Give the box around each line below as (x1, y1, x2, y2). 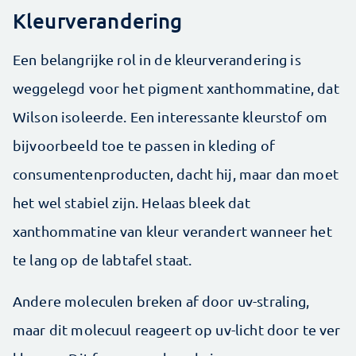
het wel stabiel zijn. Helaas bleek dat (13, 194, 250, 211)
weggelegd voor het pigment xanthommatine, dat (13, 79, 339, 96)
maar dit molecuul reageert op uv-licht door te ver (13, 321, 341, 338)
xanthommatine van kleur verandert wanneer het (13, 222, 332, 239)
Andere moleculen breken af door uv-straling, (13, 292, 310, 309)
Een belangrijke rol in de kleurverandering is (13, 51, 301, 68)
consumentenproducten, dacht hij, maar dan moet (13, 165, 339, 182)
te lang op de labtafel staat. (13, 251, 192, 268)
